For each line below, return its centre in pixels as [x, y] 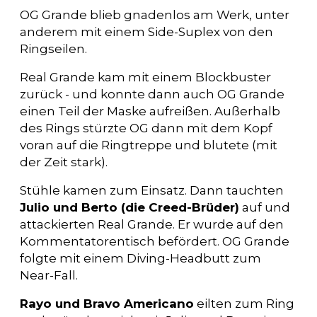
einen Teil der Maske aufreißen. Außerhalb [150, 111]
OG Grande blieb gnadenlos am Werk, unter [155, 15]
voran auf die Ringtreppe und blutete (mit [149, 145]
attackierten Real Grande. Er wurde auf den [152, 224]
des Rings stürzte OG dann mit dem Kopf [146, 128]
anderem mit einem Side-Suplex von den [146, 31]
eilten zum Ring [244, 303]
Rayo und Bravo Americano [107, 303]
